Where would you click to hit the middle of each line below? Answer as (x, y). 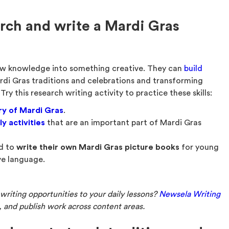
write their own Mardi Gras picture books (98, 147)
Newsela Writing (190, 194)
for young (199, 147)
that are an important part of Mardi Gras (123, 123)
